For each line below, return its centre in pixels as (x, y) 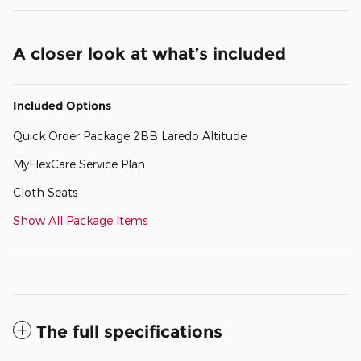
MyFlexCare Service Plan (79, 164)
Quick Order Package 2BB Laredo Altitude (130, 135)
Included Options (62, 105)
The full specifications (129, 331)
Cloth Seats (45, 192)
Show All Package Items (80, 220)
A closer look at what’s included (149, 53)
